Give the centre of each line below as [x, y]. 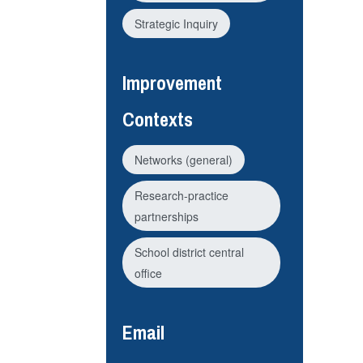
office [148, 273]
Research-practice [181, 196]
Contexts [157, 119]
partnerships [166, 217]
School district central [189, 252]
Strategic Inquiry [176, 23]
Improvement [172, 82]
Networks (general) [183, 160]
